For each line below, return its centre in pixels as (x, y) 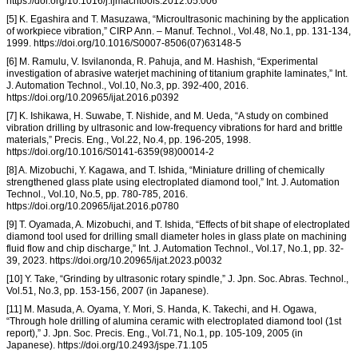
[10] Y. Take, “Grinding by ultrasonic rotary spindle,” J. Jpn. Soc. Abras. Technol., (177, 278)
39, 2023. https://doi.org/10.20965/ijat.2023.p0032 (114, 260)
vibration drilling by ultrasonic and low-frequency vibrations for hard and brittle (175, 127)
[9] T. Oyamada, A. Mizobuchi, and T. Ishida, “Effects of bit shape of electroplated (178, 224)
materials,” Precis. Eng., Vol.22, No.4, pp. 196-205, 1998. (129, 139)
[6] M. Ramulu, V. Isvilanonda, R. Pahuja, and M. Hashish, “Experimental (162, 61)
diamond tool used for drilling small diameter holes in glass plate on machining (177, 236)
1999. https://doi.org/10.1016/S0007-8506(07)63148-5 (124, 43)
